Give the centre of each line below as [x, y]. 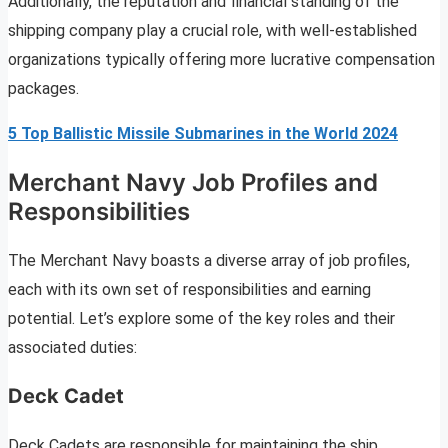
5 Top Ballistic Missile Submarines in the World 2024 [203, 134]
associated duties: [72, 348]
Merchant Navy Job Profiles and [193, 183]
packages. [43, 89]
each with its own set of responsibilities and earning [189, 290]
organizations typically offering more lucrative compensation [221, 60]
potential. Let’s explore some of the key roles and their [201, 319]
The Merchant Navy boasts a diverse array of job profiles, [209, 261]
